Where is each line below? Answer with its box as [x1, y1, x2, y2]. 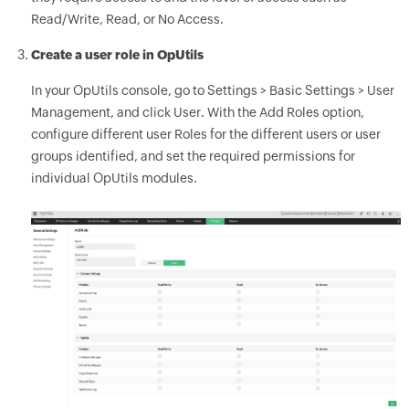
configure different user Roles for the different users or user [30, 126, 381, 142]
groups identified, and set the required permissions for [30, 148, 355, 163]
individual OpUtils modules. [30, 170, 197, 185]
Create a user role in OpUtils [30, 47, 204, 62]
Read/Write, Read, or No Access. [30, 11, 224, 26]
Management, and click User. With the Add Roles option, [30, 104, 364, 120]
